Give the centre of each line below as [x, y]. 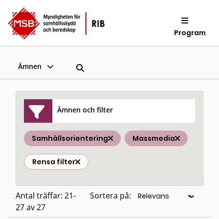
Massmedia [154, 138]
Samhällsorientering [70, 138]
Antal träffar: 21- [46, 196]
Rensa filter [54, 162]
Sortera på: [110, 196]
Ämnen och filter [85, 109]
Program [190, 33]
